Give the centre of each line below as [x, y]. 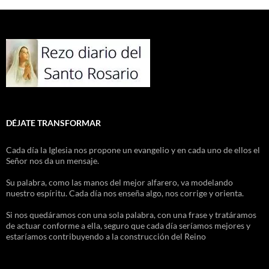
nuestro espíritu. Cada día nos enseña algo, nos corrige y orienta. [125, 193]
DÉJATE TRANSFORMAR [53, 123]
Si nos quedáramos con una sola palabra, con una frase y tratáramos [131, 215]
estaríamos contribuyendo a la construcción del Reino [106, 237]
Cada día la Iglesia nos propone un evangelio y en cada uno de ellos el [133, 150]
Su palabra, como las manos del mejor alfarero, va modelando [119, 183]
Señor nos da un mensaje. [53, 161]
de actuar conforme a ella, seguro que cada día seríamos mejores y [128, 226]
